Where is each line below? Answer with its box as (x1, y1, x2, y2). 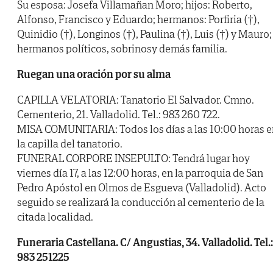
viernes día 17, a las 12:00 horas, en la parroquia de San (17, 166, 263, 180)
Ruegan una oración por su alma (17, 67, 171, 82)
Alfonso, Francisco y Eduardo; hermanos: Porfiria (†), (17, 12, 260, 27)
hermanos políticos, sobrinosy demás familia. (17, 41, 227, 56)
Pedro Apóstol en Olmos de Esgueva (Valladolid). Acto (17, 180, 266, 195)
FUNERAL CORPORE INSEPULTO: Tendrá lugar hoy (17, 151, 250, 166)
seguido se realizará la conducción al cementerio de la (17, 195, 264, 210)
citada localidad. (17, 210, 93, 224)
